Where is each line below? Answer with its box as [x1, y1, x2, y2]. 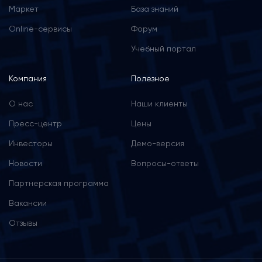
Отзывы [9, 218, 37, 227]
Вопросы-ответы [131, 158, 199, 168]
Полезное [131, 74, 170, 83]
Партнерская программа [9, 178, 109, 188]
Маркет [9, 4, 39, 13]
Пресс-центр [9, 119, 62, 128]
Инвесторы [9, 139, 53, 148]
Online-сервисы [9, 24, 72, 33]
